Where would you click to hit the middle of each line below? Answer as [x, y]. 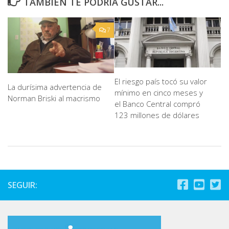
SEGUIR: [22, 185]
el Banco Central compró [157, 104]
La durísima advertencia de [55, 87]
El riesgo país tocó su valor [161, 82]
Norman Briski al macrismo [54, 98]
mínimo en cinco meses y [159, 93]
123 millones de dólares [157, 115]
